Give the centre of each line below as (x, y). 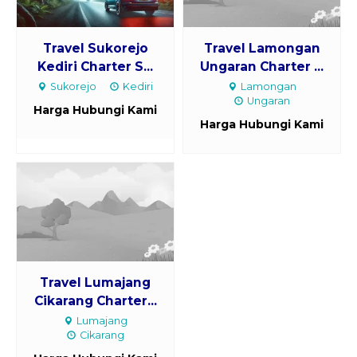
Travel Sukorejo (95, 49)
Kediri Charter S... (95, 67)
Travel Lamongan (262, 49)
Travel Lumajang (95, 283)
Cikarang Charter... (95, 301)
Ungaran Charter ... (262, 67)
